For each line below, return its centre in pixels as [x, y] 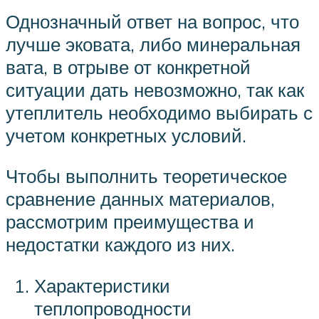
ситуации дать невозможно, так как [155, 89]
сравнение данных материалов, [140, 199]
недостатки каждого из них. [120, 245]
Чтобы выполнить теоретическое [146, 176]
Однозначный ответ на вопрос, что [152, 21]
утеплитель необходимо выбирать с [159, 112]
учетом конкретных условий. [126, 135]
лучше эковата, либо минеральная [153, 44]
